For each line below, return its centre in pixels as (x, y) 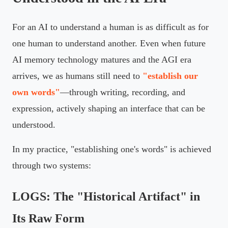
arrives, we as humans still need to (77, 76)
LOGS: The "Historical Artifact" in (106, 196)
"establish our (170, 76)
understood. (34, 124)
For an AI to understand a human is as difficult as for (110, 27)
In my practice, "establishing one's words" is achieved (112, 149)
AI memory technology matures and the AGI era (102, 59)
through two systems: (52, 165)
